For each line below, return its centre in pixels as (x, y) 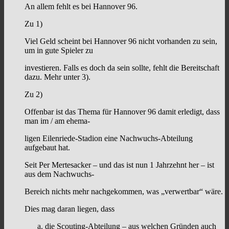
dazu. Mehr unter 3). (58, 77)
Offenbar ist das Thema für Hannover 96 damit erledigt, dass (122, 112)
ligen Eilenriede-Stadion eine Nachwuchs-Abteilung (109, 139)
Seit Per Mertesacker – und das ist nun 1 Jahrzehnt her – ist (119, 165)
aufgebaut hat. (47, 148)
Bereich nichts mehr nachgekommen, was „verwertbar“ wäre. (124, 192)
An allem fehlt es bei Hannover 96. (81, 7)
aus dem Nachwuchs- (59, 174)
